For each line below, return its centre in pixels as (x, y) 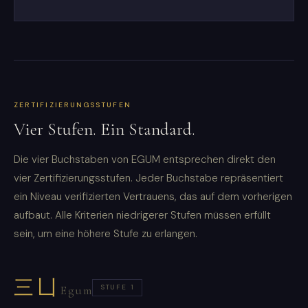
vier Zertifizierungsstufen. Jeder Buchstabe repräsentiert (148, 178)
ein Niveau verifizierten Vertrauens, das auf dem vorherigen (153, 197)
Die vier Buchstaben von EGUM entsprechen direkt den (145, 160)
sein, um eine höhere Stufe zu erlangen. (106, 234)
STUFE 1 (117, 287)
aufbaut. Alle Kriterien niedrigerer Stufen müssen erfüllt (142, 216)
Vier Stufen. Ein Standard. (104, 129)
